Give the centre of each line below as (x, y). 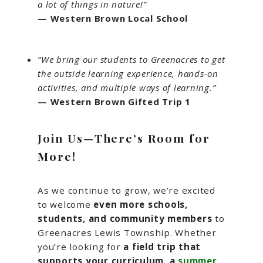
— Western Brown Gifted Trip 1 (114, 102)
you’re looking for (81, 247)
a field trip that (162, 247)
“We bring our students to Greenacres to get (131, 60)
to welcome (66, 205)
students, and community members (125, 219)
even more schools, (141, 205)
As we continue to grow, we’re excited (127, 190)
